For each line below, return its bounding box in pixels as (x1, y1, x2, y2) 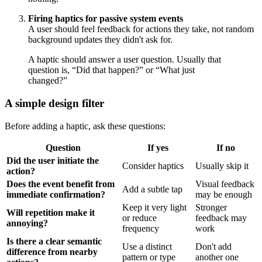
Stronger (195, 202, 227, 212)
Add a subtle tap (122, 184, 182, 194)
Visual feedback (195, 178, 254, 189)
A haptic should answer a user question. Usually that (28, 54, 221, 65)
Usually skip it (195, 160, 249, 171)
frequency (122, 223, 159, 233)
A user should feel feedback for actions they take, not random (28, 24, 254, 35)
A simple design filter (5, 96, 104, 109)
